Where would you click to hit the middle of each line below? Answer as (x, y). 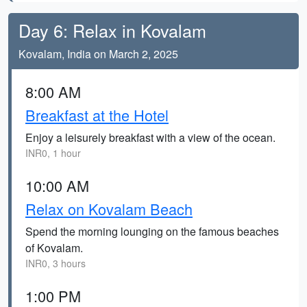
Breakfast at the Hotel (97, 115)
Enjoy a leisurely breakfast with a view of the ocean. (150, 137)
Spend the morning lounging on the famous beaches (152, 231)
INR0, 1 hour (53, 153)
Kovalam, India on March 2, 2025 (98, 54)
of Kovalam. (54, 248)
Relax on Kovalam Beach (109, 209)
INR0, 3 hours (56, 263)
